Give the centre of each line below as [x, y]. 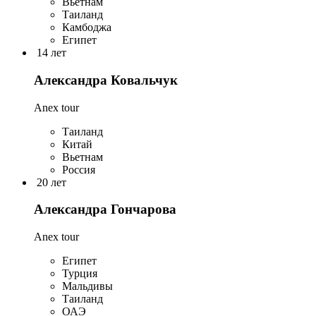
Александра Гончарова [105, 209]
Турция [80, 273]
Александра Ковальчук [106, 80]
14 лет [51, 53]
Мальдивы [87, 286]
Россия [79, 169]
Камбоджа [87, 28]
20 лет [51, 182]
